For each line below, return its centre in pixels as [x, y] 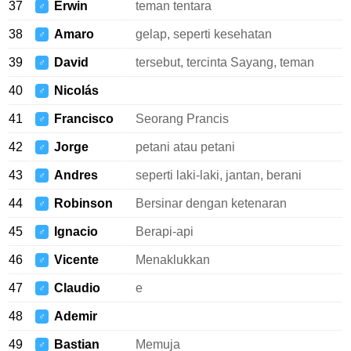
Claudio [77, 288]
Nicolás [76, 90]
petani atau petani [185, 147]
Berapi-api [165, 232]
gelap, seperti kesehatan [204, 34]
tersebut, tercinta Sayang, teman [225, 62]
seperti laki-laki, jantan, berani [219, 175]
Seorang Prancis [182, 119]
